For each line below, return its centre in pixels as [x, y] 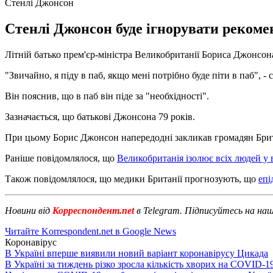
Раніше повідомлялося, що [61, 158]
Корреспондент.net [93, 210]
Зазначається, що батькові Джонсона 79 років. [100, 116]
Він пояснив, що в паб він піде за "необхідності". [107, 96]
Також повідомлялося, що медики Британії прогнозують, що [132, 179]
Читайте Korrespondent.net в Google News [90, 231]
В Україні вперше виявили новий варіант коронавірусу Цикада [136, 253]
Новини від [27, 210]
